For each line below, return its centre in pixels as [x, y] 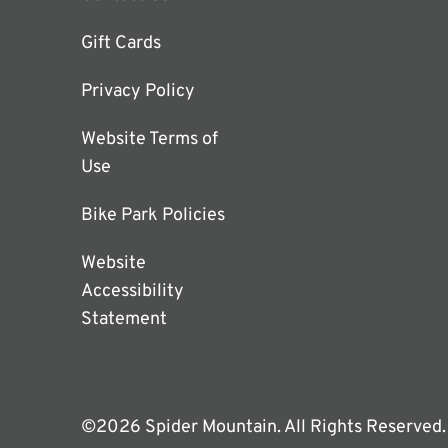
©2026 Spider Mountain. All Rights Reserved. [263, 428]
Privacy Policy [137, 92]
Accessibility [132, 292]
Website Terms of [149, 140]
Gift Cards [120, 44]
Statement [123, 320]
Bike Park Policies [152, 216]
